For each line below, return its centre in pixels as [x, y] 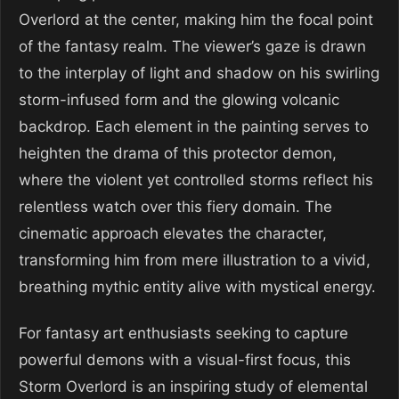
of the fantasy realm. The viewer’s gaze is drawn [192, 46]
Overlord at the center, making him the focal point [196, 20]
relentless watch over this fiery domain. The [175, 207]
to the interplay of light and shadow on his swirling [199, 73]
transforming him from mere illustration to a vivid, [195, 260]
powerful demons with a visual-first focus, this [185, 360]
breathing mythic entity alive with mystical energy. [197, 287]
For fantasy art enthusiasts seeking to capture [183, 333]
